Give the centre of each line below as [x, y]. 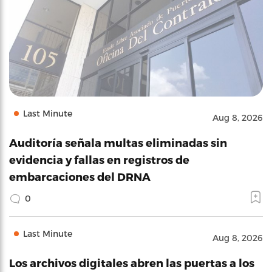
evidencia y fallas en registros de [99, 159]
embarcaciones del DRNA [80, 176]
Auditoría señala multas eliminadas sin [118, 142]
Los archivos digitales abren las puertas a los [132, 263]
